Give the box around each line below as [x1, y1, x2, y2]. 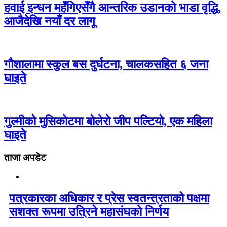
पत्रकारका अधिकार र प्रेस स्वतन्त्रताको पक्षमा [9, 192, 209, 205]
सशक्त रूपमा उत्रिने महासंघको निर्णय [9, 205, 169, 219]
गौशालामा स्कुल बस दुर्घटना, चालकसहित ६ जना [4, 58, 208, 71]
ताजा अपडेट [4, 152, 46, 163]
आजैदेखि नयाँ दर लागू [4, 15, 95, 28]
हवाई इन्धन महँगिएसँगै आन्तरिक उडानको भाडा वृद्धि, [4, 1, 221, 15]
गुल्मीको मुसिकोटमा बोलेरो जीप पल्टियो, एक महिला [4, 114, 212, 128]
